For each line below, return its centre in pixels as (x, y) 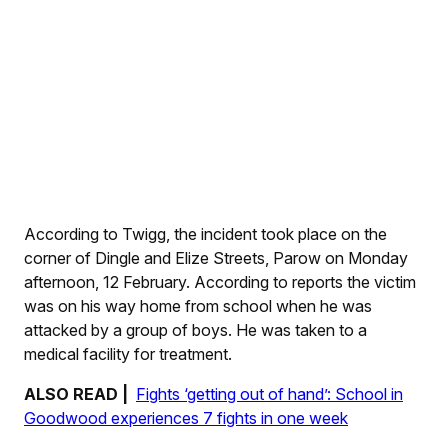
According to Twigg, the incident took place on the (205, 234)
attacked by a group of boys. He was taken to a (195, 330)
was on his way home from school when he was (198, 306)
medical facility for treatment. (128, 354)
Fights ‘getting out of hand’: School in (269, 394)
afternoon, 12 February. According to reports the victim (220, 282)
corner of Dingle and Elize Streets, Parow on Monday (216, 258)
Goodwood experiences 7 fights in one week (186, 418)
